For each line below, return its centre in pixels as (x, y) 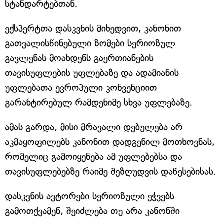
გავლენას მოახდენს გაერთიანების (79, 58)
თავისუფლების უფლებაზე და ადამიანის (92, 73)
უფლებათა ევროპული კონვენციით (81, 88)
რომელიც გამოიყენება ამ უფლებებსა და (93, 157)
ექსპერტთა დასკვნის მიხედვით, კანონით (93, 28)
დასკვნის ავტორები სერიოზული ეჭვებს (90, 196)
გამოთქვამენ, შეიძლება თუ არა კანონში (92, 211)
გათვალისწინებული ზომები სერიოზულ (90, 43)
